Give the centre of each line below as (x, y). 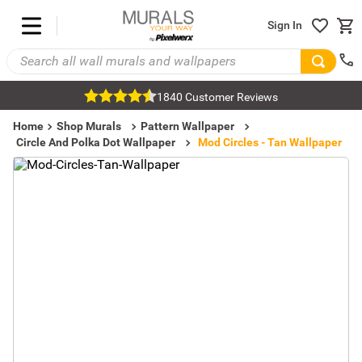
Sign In (285, 25)
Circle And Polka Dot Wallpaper (96, 142)
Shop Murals (89, 126)
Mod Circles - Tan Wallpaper (270, 142)
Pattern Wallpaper (187, 126)
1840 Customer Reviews (217, 97)
